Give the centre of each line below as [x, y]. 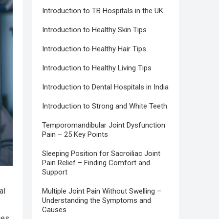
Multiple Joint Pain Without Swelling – [102, 191]
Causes [54, 210]
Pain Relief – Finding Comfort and [96, 163]
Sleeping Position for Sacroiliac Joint [101, 154]
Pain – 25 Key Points [75, 135]
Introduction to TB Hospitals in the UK [103, 11]
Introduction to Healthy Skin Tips [94, 30]
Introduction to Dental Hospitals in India [105, 87]
